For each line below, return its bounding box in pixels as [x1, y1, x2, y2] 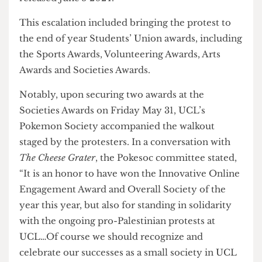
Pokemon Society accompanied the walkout [20, 198, 229, 211]
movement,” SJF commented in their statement [20, 45, 247, 57]
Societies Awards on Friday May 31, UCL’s [20, 181, 219, 194]
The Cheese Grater [20, 232, 102, 244]
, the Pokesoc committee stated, [101, 232, 253, 244]
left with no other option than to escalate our [20, 28, 235, 40]
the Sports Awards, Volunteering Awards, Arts [20, 122, 236, 134]
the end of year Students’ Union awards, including [20, 105, 258, 117]
